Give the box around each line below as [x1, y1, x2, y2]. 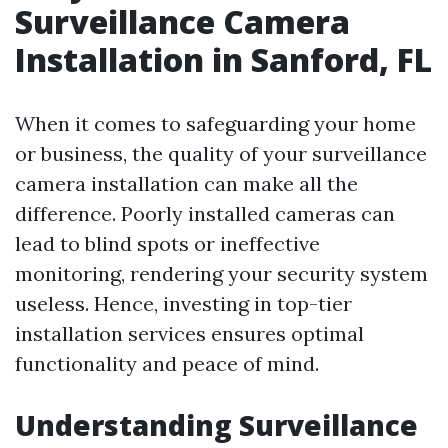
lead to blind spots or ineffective [15, 231, 320, 256]
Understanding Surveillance [15, 406, 418, 444]
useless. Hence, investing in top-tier [15, 291, 352, 316]
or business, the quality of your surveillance [15, 141, 427, 166]
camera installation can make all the [15, 171, 358, 196]
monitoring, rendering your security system [15, 261, 428, 286]
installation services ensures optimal [15, 321, 364, 346]
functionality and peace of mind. [15, 351, 319, 376]
